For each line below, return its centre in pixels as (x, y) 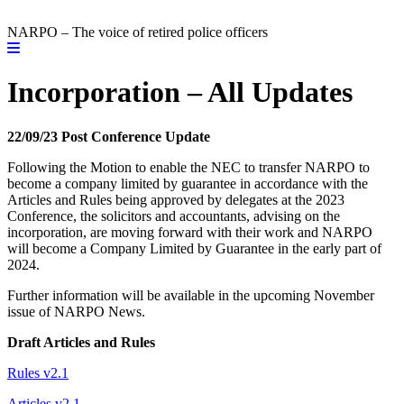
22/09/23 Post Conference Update (109, 136)
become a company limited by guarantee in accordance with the (188, 183)
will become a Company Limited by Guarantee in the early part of (194, 248)
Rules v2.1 (38, 372)
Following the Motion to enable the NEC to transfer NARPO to (188, 167)
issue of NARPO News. (76, 311)
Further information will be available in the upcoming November (191, 295)
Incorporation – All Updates (180, 92)
